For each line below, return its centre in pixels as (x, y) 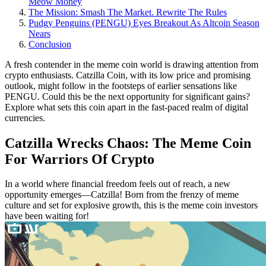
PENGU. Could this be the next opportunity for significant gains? (127, 96)
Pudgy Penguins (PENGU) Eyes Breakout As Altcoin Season (144, 23)
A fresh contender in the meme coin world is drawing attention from (132, 64)
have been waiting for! (47, 216)
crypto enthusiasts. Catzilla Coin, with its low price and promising (128, 75)
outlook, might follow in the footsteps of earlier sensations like (121, 85)
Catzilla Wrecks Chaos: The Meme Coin (128, 143)
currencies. (25, 118)
